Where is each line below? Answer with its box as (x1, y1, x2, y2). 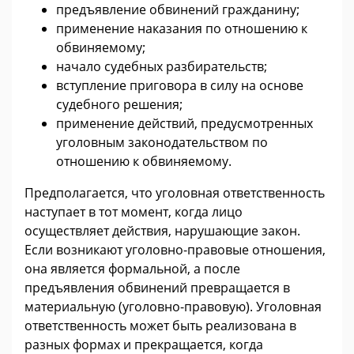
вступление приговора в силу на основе (56, 76, 303, 94)
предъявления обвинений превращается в (24, 278, 290, 296)
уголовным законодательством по (56, 133, 268, 151)
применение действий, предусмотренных (56, 114, 313, 132)
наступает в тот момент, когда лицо (24, 202, 243, 220)
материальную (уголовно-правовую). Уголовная (24, 297, 322, 315)
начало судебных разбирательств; (56, 57, 267, 75)
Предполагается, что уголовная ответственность (24, 183, 325, 201)
